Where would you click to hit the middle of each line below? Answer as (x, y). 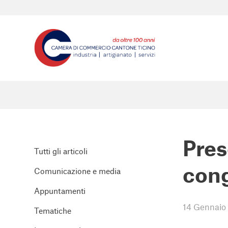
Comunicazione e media (77, 171)
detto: (134, 139)
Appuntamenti (60, 191)
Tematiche (53, 210)
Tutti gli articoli (61, 151)
